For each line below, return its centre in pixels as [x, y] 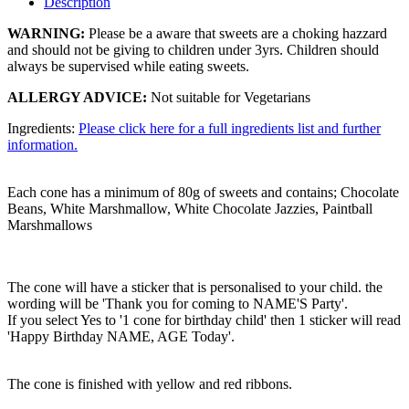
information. [42, 144]
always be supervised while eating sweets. [128, 66]
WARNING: [46, 33]
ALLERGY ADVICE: [77, 97]
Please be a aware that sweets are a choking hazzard [236, 33]
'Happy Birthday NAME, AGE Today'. [121, 336]
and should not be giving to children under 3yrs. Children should [193, 49]
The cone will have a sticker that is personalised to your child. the [195, 287]
